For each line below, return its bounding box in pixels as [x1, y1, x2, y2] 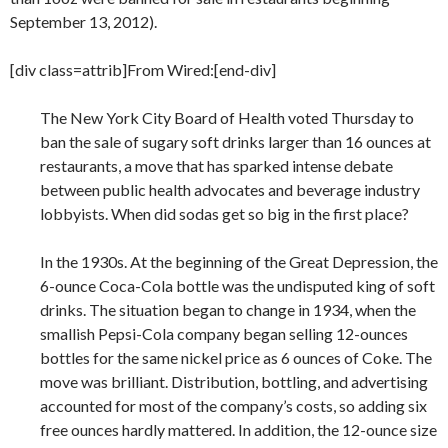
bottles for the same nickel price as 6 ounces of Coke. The [40, 348, 432, 368]
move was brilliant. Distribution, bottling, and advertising [40, 372, 428, 392]
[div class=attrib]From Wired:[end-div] [10, 60, 276, 80]
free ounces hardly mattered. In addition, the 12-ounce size [40, 420, 437, 440]
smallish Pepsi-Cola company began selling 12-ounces [40, 324, 408, 344]
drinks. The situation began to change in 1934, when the [40, 300, 416, 320]
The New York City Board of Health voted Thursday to [40, 108, 414, 128]
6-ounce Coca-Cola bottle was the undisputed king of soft [40, 276, 435, 296]
